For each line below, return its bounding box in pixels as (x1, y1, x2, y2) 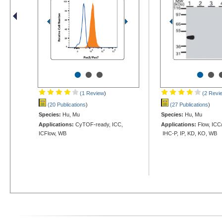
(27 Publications (168, 101, 208, 108)
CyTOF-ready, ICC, (74, 121, 123, 127)
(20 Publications (46, 101, 86, 108)
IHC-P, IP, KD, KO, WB (161, 130, 217, 136)
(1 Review (78, 90, 104, 96)
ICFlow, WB (39, 130, 66, 136)
